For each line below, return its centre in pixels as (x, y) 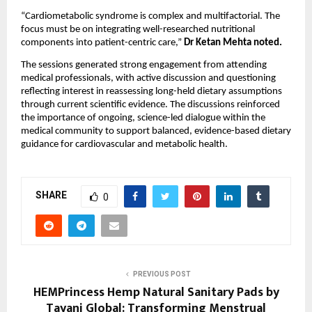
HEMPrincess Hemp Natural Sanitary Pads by (156, 292)
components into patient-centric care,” (102, 42)
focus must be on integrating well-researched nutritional (138, 29)
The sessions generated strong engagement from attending (144, 65)
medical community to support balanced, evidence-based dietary (156, 132)
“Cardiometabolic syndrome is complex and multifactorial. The (150, 16)
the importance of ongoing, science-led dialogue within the (143, 118)
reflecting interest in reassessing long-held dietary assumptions (151, 92)
